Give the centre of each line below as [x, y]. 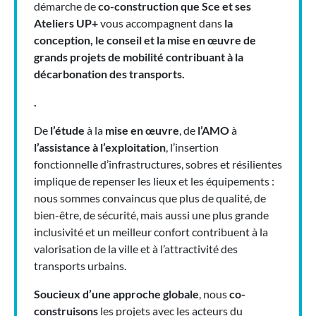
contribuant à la [205, 57]
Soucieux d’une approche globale [116, 294]
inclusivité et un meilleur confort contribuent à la [151, 232]
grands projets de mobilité [100, 57]
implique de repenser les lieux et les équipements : [154, 181]
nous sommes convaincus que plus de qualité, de [150, 198]
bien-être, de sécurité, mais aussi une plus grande [151, 215]
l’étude [67, 130]
